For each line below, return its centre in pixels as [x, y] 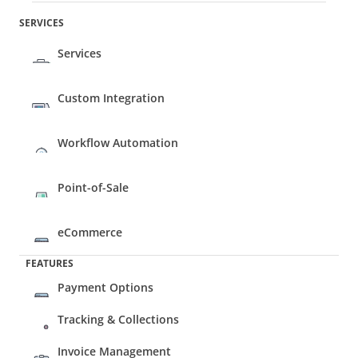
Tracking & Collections [118, 319]
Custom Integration [111, 98]
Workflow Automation [118, 143]
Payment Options [105, 287]
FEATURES [50, 263]
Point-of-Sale [95, 187]
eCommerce [91, 232]
